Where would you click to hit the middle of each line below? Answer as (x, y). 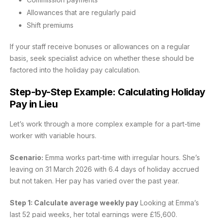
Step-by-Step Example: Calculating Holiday (108, 92)
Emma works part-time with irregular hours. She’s (122, 158)
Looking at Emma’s (169, 203)
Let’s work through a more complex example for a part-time (105, 124)
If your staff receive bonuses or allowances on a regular (100, 47)
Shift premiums (50, 25)
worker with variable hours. (53, 136)
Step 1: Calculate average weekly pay (74, 203)
